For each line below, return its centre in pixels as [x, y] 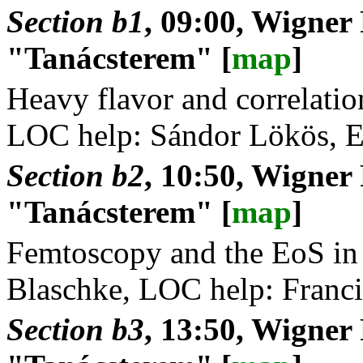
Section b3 [75, 329]
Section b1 [75, 21]
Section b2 [75, 175]
